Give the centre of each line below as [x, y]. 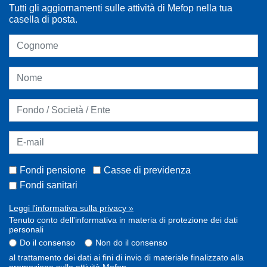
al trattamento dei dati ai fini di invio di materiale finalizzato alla [126, 257]
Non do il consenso [131, 242]
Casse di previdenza [147, 170]
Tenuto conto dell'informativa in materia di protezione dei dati [123, 220]
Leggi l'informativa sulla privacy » [71, 208]
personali [26, 229]
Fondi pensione [53, 170]
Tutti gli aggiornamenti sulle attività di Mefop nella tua [121, 8]
